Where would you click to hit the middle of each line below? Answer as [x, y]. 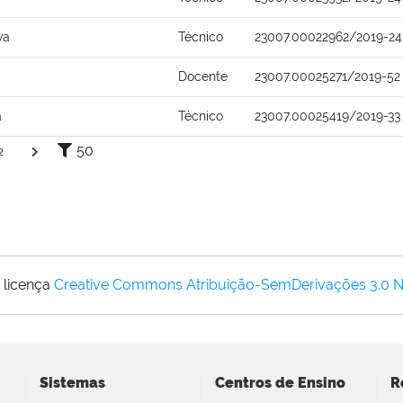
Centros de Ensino [280, 382]
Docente [203, 76]
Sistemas [72, 382]
